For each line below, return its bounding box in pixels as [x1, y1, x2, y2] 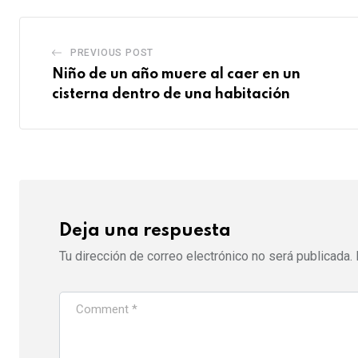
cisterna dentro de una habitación [52, 87, 290, 102]
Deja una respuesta [59, 221, 231, 240]
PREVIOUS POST [70, 47, 154, 59]
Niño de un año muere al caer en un [52, 67, 300, 82]
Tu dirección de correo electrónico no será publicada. [59, 248, 352, 264]
